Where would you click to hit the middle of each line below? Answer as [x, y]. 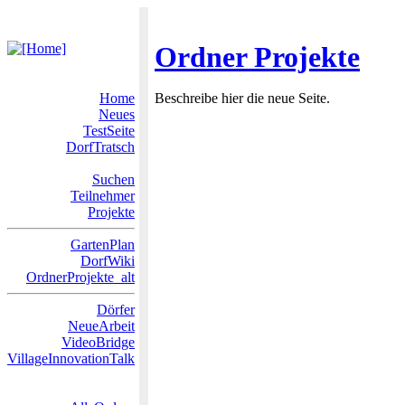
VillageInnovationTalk [71, 358]
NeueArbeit [101, 326]
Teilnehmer [103, 196]
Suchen [113, 179]
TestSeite [109, 131]
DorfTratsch [100, 147]
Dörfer [116, 310]
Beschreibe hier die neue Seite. [242, 98]
